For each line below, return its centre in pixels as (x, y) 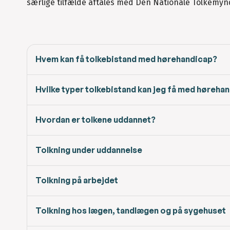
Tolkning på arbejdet (77, 180)
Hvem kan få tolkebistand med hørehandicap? (126, 59)
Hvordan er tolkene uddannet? (95, 120)
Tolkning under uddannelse (89, 150)
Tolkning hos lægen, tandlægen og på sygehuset (131, 211)
